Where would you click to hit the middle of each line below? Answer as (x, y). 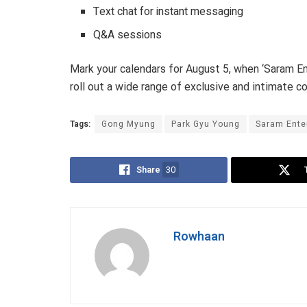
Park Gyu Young (206, 124)
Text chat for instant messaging (169, 12)
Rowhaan (199, 237)
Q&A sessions (128, 35)
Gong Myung (128, 124)
